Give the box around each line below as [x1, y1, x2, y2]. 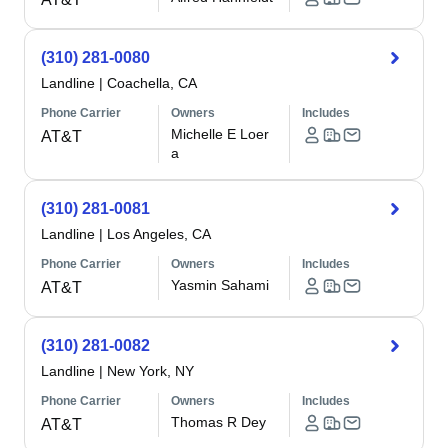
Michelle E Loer [171, 126, 270, 142]
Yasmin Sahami [171, 277, 270, 293]
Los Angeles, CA [107, 226, 211, 242]
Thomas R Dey [171, 414, 267, 430]
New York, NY [107, 363, 194, 379]
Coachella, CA [107, 75, 197, 91]
